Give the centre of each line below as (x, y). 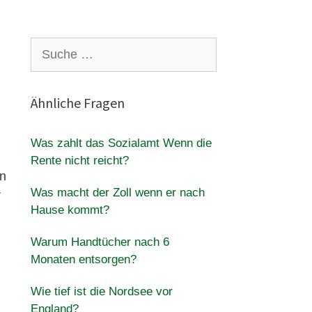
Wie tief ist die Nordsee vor (101, 291)
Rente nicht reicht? (79, 161)
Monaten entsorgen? (83, 259)
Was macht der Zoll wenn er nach (117, 193)
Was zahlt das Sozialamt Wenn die (121, 143)
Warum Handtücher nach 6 (100, 242)
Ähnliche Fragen (77, 103)
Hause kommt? (70, 210)
